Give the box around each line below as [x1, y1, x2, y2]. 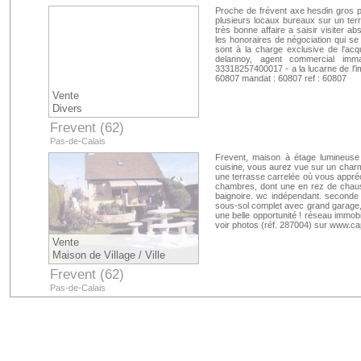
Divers [52, 102, 82, 114]
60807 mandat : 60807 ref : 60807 [215, 73, 346, 83]
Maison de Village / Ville [52, 249, 165, 261]
